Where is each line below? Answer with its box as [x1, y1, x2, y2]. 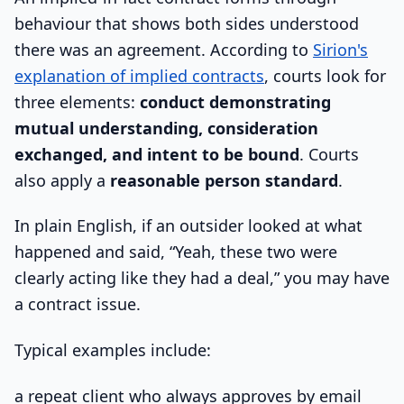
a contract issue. [14, 293, 141, 316]
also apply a [14, 169, 110, 191]
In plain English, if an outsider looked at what [14, 215, 363, 237]
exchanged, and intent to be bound [14, 142, 299, 165]
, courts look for [264, 64, 386, 87]
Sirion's [313, 38, 368, 60]
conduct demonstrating [140, 90, 331, 113]
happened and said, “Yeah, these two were [14, 241, 337, 263]
